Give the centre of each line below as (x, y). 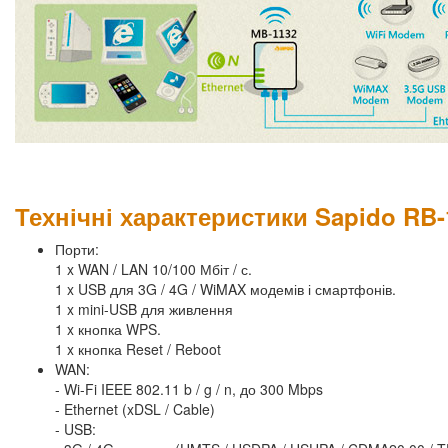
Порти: (77, 249)
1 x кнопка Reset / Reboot (138, 349)
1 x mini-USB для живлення (144, 309)
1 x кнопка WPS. (108, 329)
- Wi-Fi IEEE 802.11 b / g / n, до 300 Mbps (189, 389)
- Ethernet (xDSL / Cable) (135, 409)
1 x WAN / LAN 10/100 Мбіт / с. (153, 269)
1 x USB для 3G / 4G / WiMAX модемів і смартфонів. (225, 289)
